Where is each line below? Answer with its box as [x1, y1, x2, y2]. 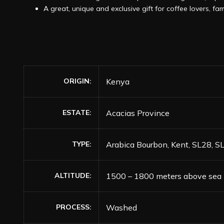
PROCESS [56, 202, 89, 211]
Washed [106, 202, 137, 212]
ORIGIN [63, 76, 89, 85]
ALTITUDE [54, 171, 89, 180]
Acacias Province [106, 108, 169, 118]
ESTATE [62, 108, 89, 117]
